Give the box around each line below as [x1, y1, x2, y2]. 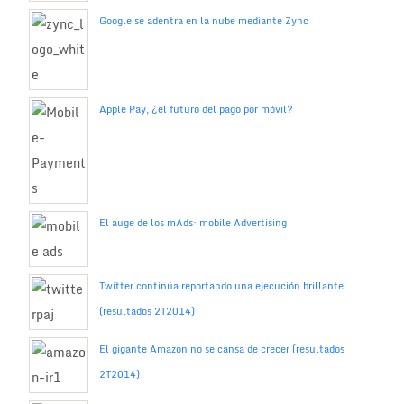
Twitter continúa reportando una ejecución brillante [98, 277, 344, 294]
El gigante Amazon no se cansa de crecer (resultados [98, 340, 344, 357]
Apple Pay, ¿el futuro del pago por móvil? [98, 100, 293, 117]
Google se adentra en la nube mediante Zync [98, 12, 308, 29]
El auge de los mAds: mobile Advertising [98, 214, 287, 231]
